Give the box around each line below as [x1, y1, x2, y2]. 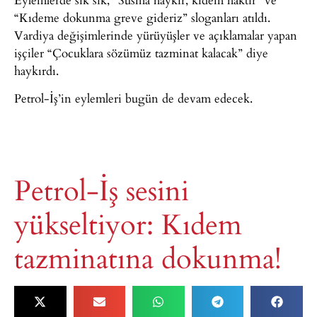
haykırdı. [14, 61, 59, 79]
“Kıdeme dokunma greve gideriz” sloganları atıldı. [14, 8, 270, 26]
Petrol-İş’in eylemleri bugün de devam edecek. [14, 89, 253, 108]
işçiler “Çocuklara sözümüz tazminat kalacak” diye [14, 43, 268, 62]
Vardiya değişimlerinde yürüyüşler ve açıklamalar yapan [14, 25, 297, 44]
